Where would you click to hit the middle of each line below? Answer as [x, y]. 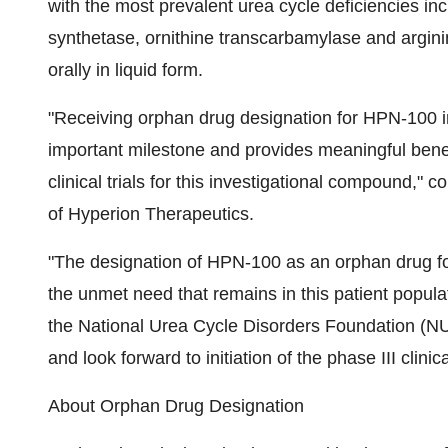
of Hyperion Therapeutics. [151, 214]
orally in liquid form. [125, 70]
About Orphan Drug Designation [176, 406]
